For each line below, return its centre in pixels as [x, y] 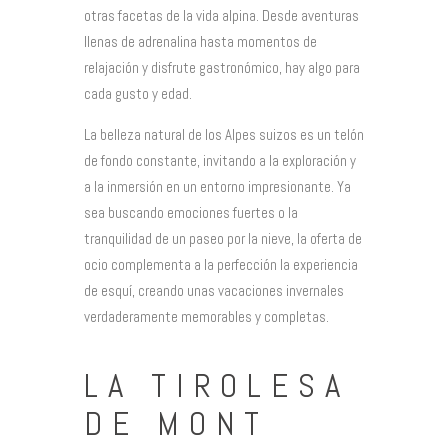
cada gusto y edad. [138, 94]
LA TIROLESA [217, 385]
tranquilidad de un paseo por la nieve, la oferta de [223, 239]
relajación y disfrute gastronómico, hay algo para [222, 68]
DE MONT [177, 423]
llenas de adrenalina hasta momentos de [200, 42]
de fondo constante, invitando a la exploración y [220, 161]
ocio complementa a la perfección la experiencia [221, 265]
